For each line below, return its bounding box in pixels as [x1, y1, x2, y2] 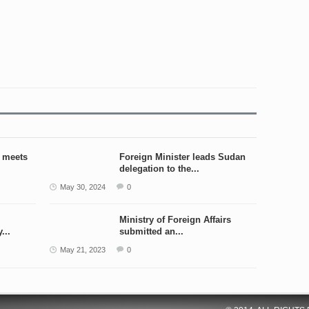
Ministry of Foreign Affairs [119, 215, 231, 225]
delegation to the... [119, 163, 199, 174]
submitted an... [119, 226, 183, 237]
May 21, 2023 [59, 246, 106, 254]
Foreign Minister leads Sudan [119, 152, 246, 162]
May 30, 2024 [59, 183, 106, 191]
